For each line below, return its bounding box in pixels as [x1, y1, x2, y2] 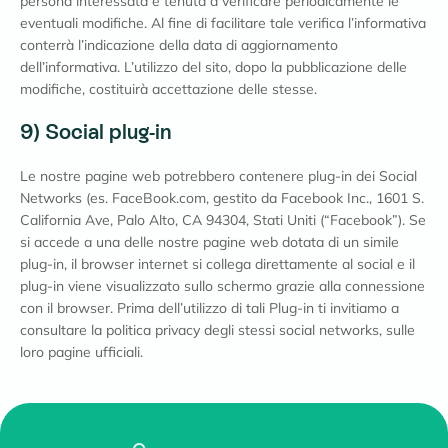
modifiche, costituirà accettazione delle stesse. [20, 80, 317, 98]
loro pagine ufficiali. [20, 343, 143, 361]
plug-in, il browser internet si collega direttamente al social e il [20, 255, 415, 273]
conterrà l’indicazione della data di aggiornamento [20, 36, 338, 54]
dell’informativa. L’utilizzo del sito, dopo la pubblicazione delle [20, 58, 407, 76]
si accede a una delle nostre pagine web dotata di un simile [20, 233, 399, 251]
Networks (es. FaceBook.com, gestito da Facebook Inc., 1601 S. [20, 189, 424, 207]
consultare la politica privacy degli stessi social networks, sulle [20, 321, 415, 339]
